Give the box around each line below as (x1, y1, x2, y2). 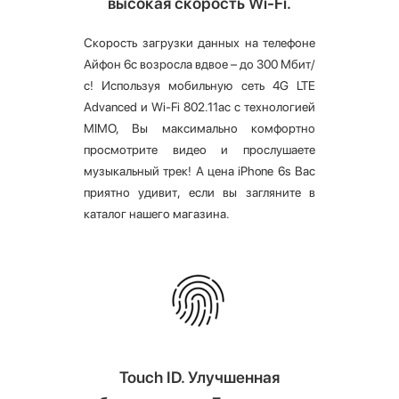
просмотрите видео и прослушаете (84, 142, 315, 158)
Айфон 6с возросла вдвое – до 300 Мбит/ (84, 57, 315, 72)
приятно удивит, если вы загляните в (84, 185, 315, 200)
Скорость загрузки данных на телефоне (84, 36, 315, 51)
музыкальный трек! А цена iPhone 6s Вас (84, 164, 315, 179)
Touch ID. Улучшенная (119, 368, 280, 387)
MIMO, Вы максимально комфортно (84, 121, 315, 136)
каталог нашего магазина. (84, 207, 230, 222)
